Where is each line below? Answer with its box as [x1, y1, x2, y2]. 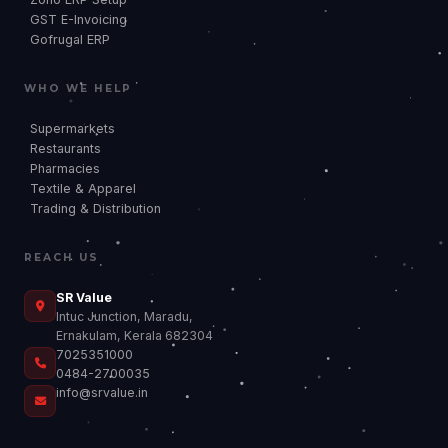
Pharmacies [30, 160, 100, 176]
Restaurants [30, 140, 101, 156]
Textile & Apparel [30, 180, 136, 196]
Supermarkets [30, 120, 115, 136]
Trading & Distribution [30, 200, 161, 216]
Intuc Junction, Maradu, [56, 308, 193, 324]
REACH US [24, 250, 99, 264]
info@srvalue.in [56, 384, 148, 400]
